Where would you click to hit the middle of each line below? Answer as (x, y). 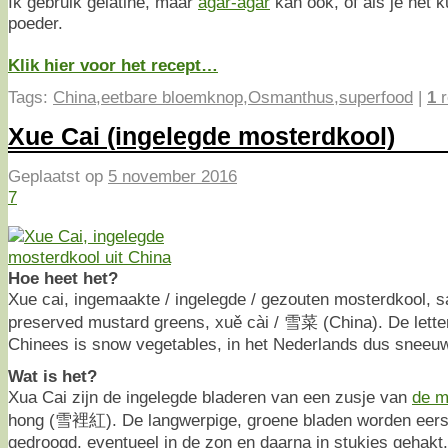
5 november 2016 (172, 176)
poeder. (35, 23)
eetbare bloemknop (172, 97)
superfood (376, 97)
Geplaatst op (58, 176)
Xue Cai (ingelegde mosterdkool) (201, 135)
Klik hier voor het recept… (113, 65)
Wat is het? (52, 376)
